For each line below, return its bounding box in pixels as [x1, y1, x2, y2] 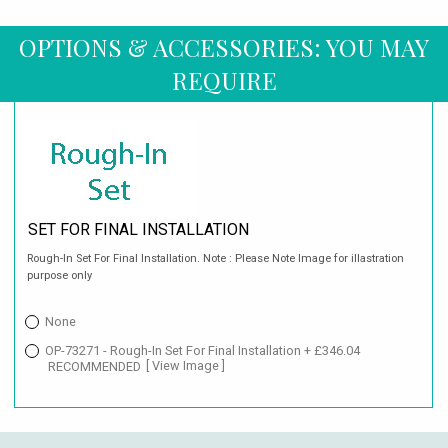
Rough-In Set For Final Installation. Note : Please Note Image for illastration [27, 252, 405, 266]
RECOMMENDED [47, 358, 141, 374]
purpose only [27, 269, 93, 283]
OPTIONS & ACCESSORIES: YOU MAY [19, 31, 429, 64]
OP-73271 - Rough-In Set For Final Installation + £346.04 [45, 343, 360, 359]
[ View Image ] [146, 358, 226, 374]
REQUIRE [171, 64, 277, 97]
